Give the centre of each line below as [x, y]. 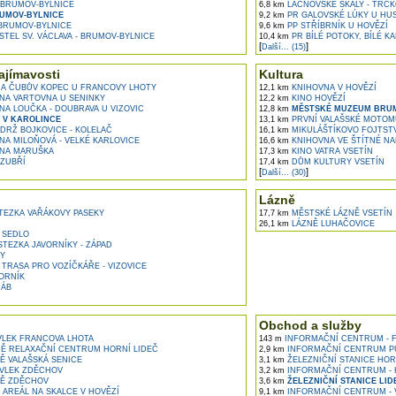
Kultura [281, 74]
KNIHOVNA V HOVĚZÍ [332, 88]
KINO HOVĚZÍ [317, 98]
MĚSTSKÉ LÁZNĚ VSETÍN [340, 213]
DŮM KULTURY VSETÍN [336, 162]
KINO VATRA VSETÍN [331, 151]
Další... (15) [283, 47]
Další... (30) [283, 172]
